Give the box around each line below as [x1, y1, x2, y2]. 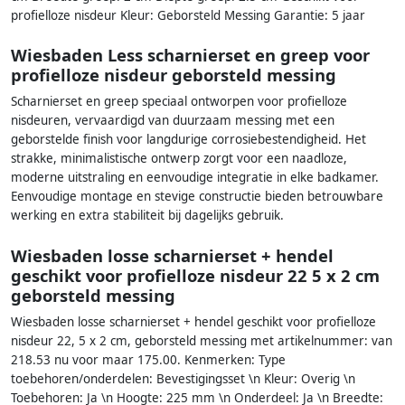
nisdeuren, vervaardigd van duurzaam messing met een [11, 112, 334, 129]
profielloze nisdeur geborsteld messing [11, 63, 336, 87]
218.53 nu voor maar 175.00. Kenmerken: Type [11, 351, 286, 368]
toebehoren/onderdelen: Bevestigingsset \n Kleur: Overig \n [11, 370, 355, 387]
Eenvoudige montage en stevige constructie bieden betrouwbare [11, 188, 383, 205]
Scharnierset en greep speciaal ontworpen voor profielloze [11, 93, 347, 110]
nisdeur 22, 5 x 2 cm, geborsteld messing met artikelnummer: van [11, 332, 392, 349]
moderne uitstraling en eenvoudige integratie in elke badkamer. [11, 169, 379, 186]
